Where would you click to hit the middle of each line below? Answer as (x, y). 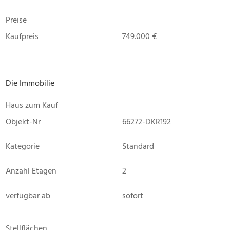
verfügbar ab (28, 195)
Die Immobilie (30, 83)
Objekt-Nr (23, 121)
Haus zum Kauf (32, 105)
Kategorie (23, 146)
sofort (133, 195)
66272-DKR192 (147, 121)
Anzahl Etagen (31, 171)
